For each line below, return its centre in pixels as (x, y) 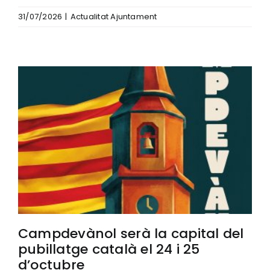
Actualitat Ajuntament (114, 16)
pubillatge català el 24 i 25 (109, 249)
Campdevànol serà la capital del (131, 233)
